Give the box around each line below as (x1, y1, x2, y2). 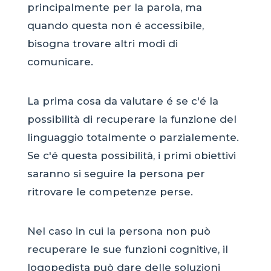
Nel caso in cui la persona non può (27, 224, 211, 237)
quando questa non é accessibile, (27, 19, 204, 32)
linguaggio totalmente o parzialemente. (27, 131, 239, 144)
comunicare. (27, 56, 93, 68)
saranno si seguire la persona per (27, 168, 205, 180)
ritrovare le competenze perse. (27, 186, 193, 198)
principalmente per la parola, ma (27, 1, 202, 14)
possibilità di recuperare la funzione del (27, 113, 237, 126)
